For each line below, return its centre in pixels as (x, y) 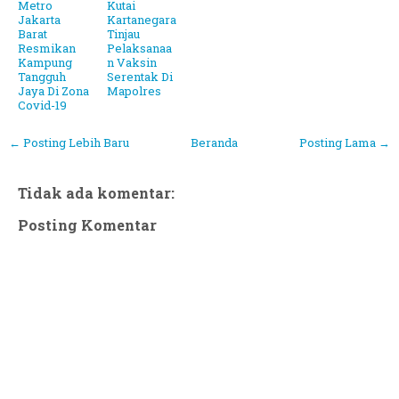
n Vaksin (132, 63)
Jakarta (39, 20)
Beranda (214, 143)
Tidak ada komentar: (96, 192)
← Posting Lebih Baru (69, 143)
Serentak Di (140, 77)
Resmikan (47, 49)
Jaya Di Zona (53, 91)
